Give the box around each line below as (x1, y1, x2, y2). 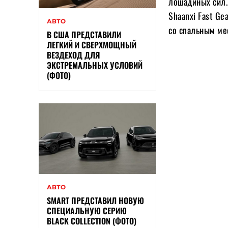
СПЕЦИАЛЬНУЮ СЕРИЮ (47, 204, 127, 217)
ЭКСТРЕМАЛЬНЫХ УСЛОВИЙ (47, 59, 142, 71)
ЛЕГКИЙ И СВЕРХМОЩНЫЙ (47, 38, 136, 51)
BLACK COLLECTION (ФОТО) (47, 214, 136, 227)
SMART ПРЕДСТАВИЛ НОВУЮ (47, 194, 144, 207)
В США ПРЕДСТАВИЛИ (47, 28, 121, 41)
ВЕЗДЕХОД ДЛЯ (47, 48, 100, 61)
